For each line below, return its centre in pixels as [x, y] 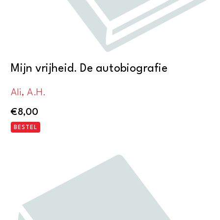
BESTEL [26, 127]
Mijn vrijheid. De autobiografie [89, 69]
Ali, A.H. [28, 93]
